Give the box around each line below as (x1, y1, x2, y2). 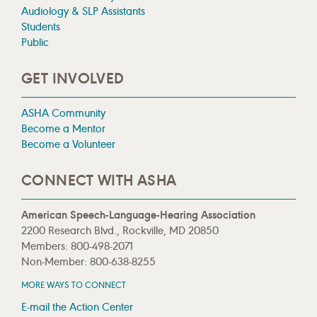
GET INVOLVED (21, 69, 125, 88)
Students (21, 19, 60, 33)
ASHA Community (21, 105, 105, 120)
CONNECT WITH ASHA (21, 171, 177, 190)
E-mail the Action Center (21, 300, 133, 314)
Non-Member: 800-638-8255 (21, 255, 156, 269)
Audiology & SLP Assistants (21, 4, 145, 18)
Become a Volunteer (21, 137, 115, 151)
